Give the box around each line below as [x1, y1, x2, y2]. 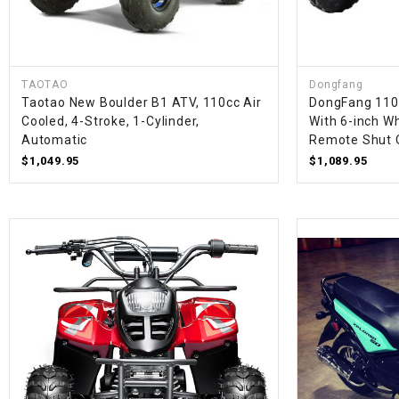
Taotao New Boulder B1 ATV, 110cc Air [21, 95, 262, 110]
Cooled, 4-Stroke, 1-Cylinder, [21, 114, 200, 129]
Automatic [21, 133, 88, 148]
